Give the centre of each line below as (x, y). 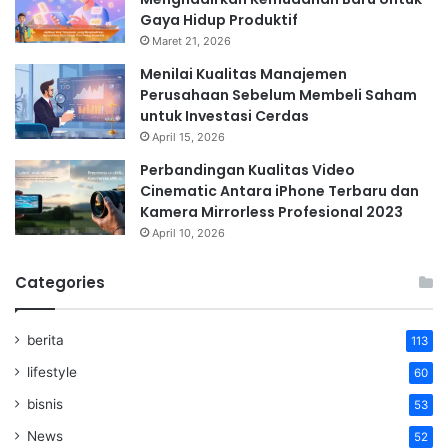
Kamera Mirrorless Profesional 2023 (271, 211)
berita (45, 339)
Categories (60, 282)
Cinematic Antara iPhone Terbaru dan (279, 190)
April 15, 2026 (188, 136)
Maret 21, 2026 (191, 40)
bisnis (45, 403)
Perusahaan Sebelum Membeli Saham (278, 94)
